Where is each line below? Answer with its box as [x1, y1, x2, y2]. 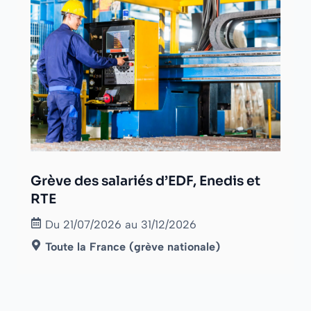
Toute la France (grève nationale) [45, 240, 221, 254]
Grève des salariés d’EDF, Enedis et [31, 173, 260, 190]
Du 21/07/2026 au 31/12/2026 [45, 218, 197, 232]
